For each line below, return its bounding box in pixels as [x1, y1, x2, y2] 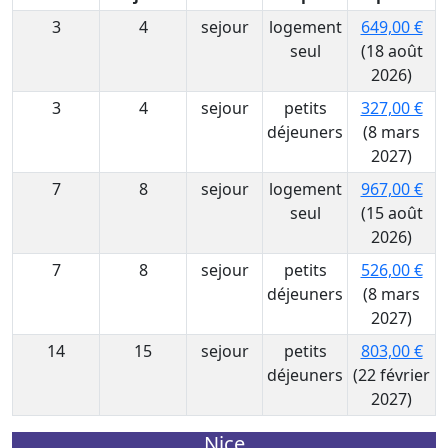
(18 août [360, 40, 423, 62]
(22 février [353, 364, 430, 386]
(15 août [360, 202, 423, 224]
